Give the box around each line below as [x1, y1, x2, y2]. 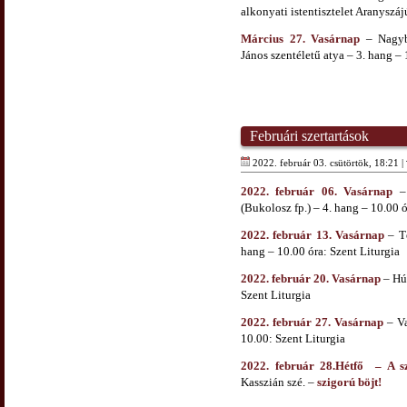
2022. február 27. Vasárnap [241, 315, 383, 330]
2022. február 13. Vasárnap [241, 228, 384, 243]
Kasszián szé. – [241, 375, 317, 390]
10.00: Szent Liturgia [241, 332, 345, 346]
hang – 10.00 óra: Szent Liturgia [241, 244, 400, 259]
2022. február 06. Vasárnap [241, 184, 393, 199]
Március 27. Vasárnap [241, 31, 361, 45]
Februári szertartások [250, 127, 369, 144]
